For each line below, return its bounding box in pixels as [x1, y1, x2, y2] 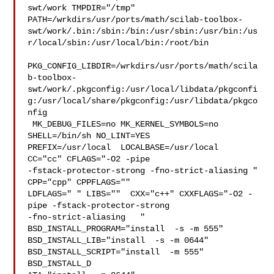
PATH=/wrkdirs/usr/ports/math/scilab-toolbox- [28, 15, 243, 24]
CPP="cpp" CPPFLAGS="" [28, 177, 141, 187]
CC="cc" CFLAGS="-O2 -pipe [28, 154, 160, 164]
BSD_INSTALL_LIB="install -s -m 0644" [28, 235, 209, 245]
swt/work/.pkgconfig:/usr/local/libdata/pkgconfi [28, 84, 258, 94]
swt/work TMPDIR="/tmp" [28, 3, 141, 13]
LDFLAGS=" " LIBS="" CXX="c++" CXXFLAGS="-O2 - [28, 189, 253, 199]
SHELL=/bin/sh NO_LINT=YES [28, 131, 155, 141]
